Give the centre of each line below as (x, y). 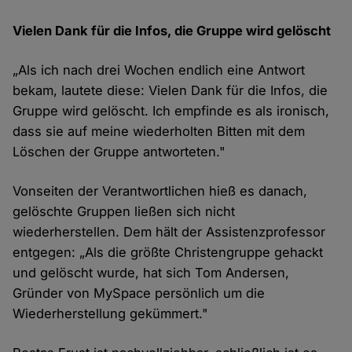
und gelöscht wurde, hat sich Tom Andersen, (151, 273)
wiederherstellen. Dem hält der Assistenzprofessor (169, 232)
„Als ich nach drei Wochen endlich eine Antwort (159, 70)
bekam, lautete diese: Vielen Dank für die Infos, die (170, 91)
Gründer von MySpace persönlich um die (139, 293)
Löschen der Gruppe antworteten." (119, 152)
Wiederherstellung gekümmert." (111, 314)
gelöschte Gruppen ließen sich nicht (124, 212)
